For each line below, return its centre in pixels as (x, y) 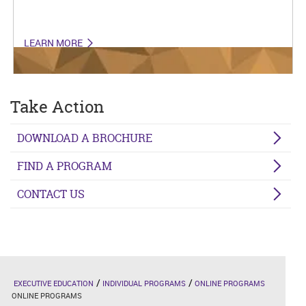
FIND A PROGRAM (65, 166)
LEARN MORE (54, 42)
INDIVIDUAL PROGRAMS (144, 283)
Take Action (57, 107)
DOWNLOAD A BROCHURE (85, 138)
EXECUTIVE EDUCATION (54, 283)
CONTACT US (51, 194)
